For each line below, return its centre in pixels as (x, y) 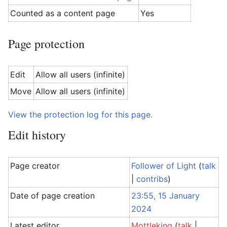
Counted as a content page (63, 13)
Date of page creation (53, 196)
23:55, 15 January (166, 196)
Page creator (35, 166)
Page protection (46, 44)
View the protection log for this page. (80, 115)
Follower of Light (164, 166)
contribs (152, 179)
